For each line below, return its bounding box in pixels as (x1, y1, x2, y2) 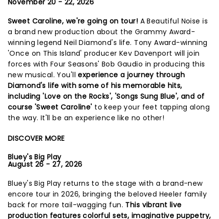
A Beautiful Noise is (138, 16, 208, 26)
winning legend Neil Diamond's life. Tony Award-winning (8, 37, 208, 47)
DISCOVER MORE (8, 133, 65, 143)
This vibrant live (125, 199, 182, 210)
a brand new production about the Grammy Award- (8, 26, 196, 37)
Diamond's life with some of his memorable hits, (8, 80, 182, 90)
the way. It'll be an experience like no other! (8, 112, 165, 123)
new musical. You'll (8, 69, 76, 80)
